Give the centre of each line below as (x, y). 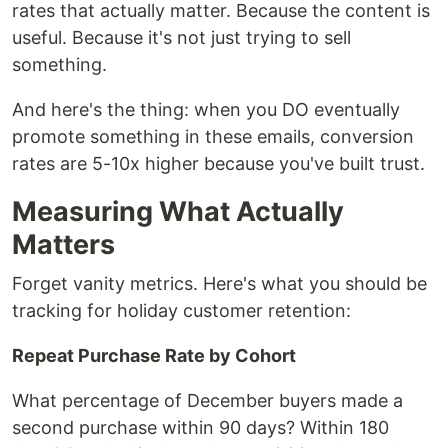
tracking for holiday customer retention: (181, 311)
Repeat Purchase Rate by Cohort (154, 356)
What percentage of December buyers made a (207, 401)
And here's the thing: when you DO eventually (206, 110)
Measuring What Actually (178, 212)
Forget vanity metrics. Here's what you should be (219, 284)
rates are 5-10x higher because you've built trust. (218, 164)
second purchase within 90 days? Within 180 (200, 428)
